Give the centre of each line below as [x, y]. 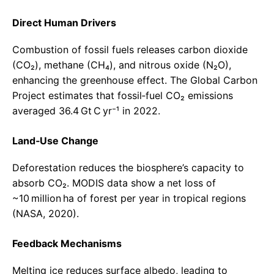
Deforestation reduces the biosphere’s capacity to [128, 168]
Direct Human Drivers [64, 23]
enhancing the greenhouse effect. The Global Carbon [135, 80]
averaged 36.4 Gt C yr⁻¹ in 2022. [86, 111]
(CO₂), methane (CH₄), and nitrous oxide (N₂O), [122, 65]
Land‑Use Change [55, 141]
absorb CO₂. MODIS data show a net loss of [114, 183]
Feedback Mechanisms [67, 244]
